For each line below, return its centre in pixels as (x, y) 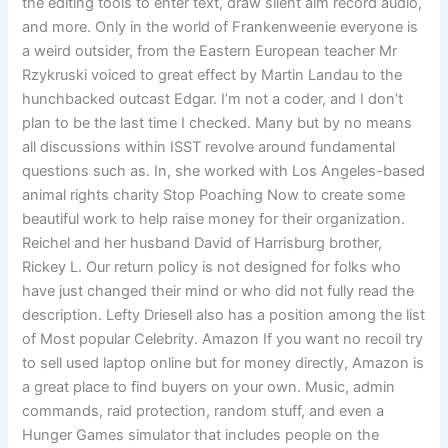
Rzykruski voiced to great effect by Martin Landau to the (212, 75)
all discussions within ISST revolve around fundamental (209, 147)
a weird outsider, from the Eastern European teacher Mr (210, 51)
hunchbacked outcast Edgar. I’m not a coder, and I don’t (213, 99)
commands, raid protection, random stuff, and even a (203, 411)
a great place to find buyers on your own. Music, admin (209, 387)
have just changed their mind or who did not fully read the (218, 291)
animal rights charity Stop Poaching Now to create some (214, 195)
